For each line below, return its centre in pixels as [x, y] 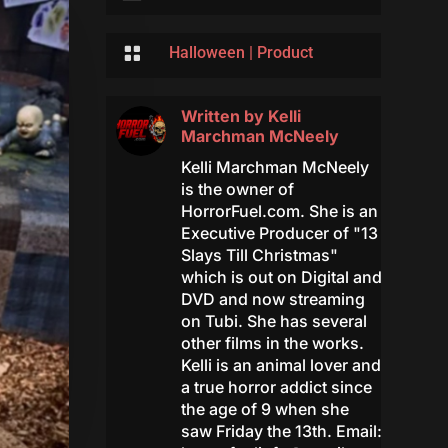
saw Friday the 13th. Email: [281, 431]
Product [284, 53]
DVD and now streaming [272, 299]
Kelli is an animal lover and [280, 365]
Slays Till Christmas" [259, 255]
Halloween [206, 53]
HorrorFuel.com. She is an [279, 211]
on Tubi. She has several [273, 321]
